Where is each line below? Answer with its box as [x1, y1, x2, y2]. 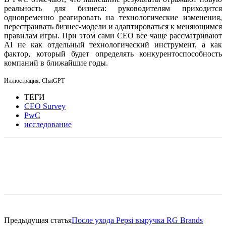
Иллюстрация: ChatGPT [4, 77, 65, 84]
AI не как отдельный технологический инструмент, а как [4, 40, 222, 49]
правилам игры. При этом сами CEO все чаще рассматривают [4, 31, 222, 40]
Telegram [140, 168, 166, 177]
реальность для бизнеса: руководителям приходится [4, 4, 222, 13]
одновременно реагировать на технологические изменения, [4, 13, 222, 22]
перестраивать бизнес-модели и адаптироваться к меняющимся [4, 22, 222, 31]
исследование [24, 120, 72, 129]
